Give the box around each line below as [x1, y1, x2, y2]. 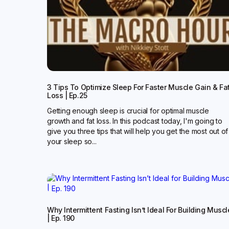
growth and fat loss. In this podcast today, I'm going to [47, 117, 222, 125]
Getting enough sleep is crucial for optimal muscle [47, 106, 209, 115]
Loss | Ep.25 [47, 91, 87, 100]
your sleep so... [47, 137, 97, 146]
